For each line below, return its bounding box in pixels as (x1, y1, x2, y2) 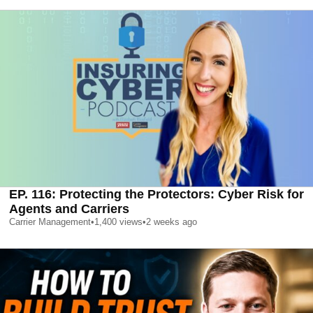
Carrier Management (9, 216, 91, 227)
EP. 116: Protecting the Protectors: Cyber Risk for (9, 187, 304, 201)
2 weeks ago (146, 216, 197, 227)
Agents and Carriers (9, 201, 129, 216)
